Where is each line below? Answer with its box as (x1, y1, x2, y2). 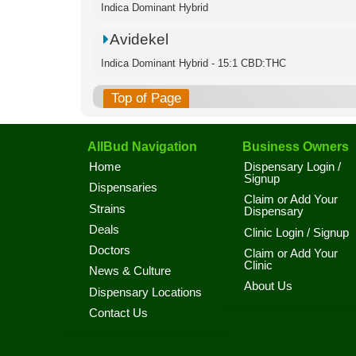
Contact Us (89, 306, 148, 319)
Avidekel (110, 31, 169, 48)
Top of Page (111, 91, 181, 106)
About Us (244, 280, 292, 292)
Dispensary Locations (89, 285, 202, 299)
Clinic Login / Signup (244, 226, 349, 239)
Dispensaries (89, 181, 157, 195)
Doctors (89, 244, 130, 257)
